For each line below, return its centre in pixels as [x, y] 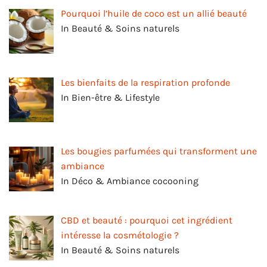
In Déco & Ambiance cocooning [130, 181]
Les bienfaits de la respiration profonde [145, 82]
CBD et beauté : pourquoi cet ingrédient [147, 221]
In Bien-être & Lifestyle [110, 97]
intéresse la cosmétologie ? [120, 235]
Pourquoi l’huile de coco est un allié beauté [154, 13]
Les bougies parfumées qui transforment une [159, 151]
